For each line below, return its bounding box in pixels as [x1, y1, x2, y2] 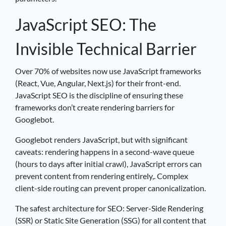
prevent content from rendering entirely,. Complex [15, 171, 188, 181]
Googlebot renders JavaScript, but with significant [15, 134, 188, 144]
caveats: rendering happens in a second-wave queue [15, 146, 194, 156]
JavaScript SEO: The [15, 14, 156, 34]
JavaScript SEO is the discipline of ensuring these [15, 90, 183, 100]
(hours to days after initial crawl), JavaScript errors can [15, 158, 202, 168]
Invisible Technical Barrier [15, 38, 197, 59]
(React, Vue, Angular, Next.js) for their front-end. [15, 78, 181, 88]
